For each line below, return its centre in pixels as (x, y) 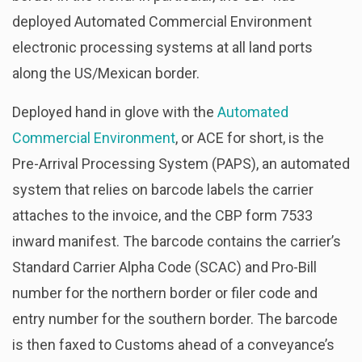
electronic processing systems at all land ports (162, 47)
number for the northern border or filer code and (165, 293)
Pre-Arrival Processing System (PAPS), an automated (181, 163)
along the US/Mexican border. (106, 73)
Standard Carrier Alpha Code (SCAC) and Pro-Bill (164, 267)
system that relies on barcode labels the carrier (163, 189)
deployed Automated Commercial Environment (162, 21)
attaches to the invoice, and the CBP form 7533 (162, 215)
